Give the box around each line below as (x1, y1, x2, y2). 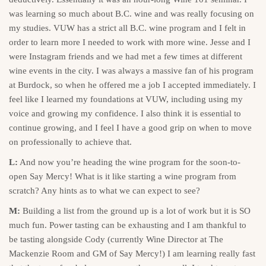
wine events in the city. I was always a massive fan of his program (9, 65, 254, 75)
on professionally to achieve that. (9, 137, 132, 147)
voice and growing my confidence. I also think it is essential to (9, 108, 241, 118)
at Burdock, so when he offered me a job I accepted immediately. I (9, 80, 256, 90)
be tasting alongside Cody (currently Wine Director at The (9, 234, 223, 244)
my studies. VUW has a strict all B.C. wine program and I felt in (9, 23, 246, 33)
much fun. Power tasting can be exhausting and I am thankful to (9, 220, 246, 230)
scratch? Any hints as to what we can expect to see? (9, 185, 200, 195)
